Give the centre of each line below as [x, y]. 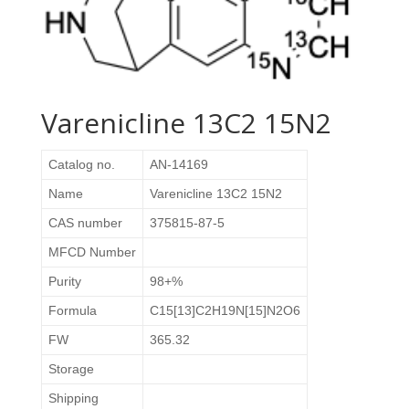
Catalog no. [81, 164]
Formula [72, 310]
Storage [71, 368]
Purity [64, 281]
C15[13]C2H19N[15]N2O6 [225, 310]
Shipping [73, 398]
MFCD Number [92, 252]
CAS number [85, 222]
